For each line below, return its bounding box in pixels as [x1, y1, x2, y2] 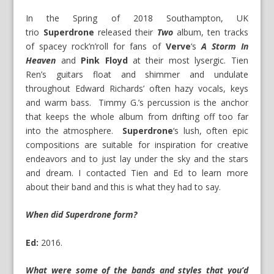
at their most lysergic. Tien [127, 54, 248, 66]
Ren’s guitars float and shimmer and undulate [26, 68, 248, 80]
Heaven [26, 54, 56, 66]
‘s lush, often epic [173, 125, 248, 136]
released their [94, 26, 157, 38]
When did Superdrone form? [26, 209, 138, 221]
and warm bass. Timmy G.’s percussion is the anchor [26, 97, 248, 108]
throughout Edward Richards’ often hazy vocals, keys [26, 83, 248, 94]
